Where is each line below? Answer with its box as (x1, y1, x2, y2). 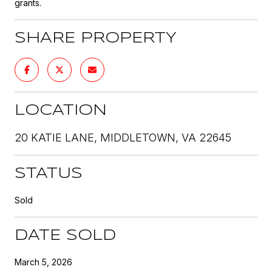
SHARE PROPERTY (15, 31, 177, 46)
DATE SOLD (15, 228, 116, 243)
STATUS (15, 166, 83, 181)
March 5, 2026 (15, 256, 72, 267)
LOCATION (15, 103, 107, 118)
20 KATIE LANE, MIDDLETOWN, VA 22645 (15, 131, 231, 144)
